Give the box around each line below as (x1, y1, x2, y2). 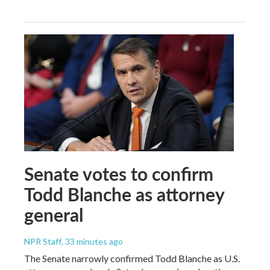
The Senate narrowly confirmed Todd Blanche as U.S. (24, 253, 240, 265)
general (24, 202, 83, 228)
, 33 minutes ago (61, 236, 123, 247)
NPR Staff (24, 236, 61, 247)
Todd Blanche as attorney (24, 181, 224, 207)
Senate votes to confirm (24, 161, 213, 187)
